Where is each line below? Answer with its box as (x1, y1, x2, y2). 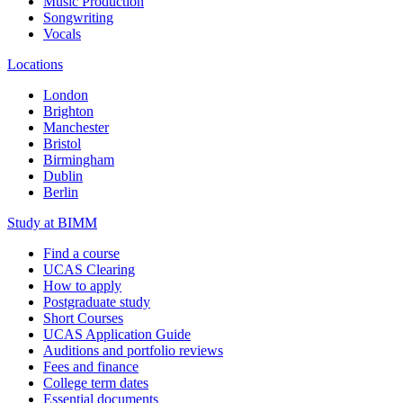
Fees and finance (43, 358, 139, 374)
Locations (7, 56, 63, 72)
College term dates (43, 374, 148, 390)
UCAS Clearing (43, 261, 135, 277)
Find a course (43, 245, 120, 261)
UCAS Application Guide (43, 326, 191, 342)
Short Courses (43, 309, 123, 326)
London (43, 86, 88, 103)
